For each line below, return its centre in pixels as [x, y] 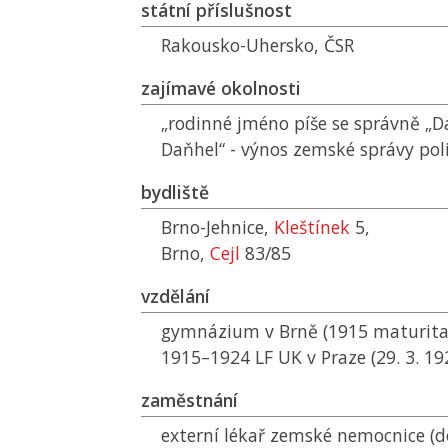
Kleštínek [312, 227]
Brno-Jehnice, [217, 227]
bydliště [175, 192]
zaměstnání [189, 400]
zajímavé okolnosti [221, 88]
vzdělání [175, 296]
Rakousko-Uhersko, [242, 45]
